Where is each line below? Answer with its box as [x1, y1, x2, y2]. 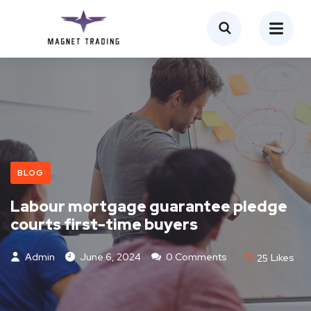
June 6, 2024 [80, 250, 141, 263]
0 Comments [164, 250, 227, 263]
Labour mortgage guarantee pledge [10, 196, 287, 217]
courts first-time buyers [10, 214, 198, 235]
